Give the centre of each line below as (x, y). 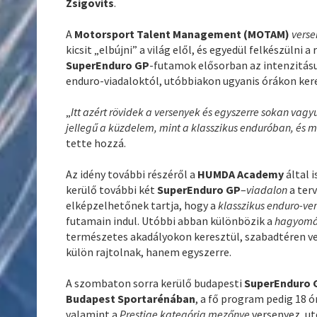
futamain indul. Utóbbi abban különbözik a (171, 221)
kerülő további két (112, 190)
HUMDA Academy (241, 174)
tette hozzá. (96, 143)
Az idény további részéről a (132, 174)
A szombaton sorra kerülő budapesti (155, 283)
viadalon (268, 190)
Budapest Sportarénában (131, 299)
